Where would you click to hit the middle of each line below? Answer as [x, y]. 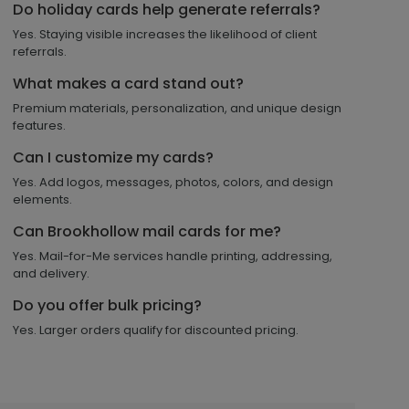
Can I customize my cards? [113, 157]
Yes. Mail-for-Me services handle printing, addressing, [173, 256]
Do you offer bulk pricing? [107, 305]
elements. [42, 199]
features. [39, 125]
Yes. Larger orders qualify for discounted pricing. [156, 330]
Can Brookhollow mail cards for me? [147, 231]
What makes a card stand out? [128, 83]
